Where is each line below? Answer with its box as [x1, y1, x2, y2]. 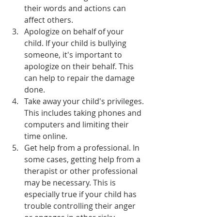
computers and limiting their [24, 119, 131, 130]
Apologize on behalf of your [24, 26, 126, 37]
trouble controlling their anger [24, 201, 138, 212]
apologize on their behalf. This [24, 61, 136, 72]
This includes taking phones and [24, 108, 143, 119]
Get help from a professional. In [24, 142, 141, 154]
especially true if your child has [24, 189, 139, 200]
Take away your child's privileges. [24, 96, 146, 107]
